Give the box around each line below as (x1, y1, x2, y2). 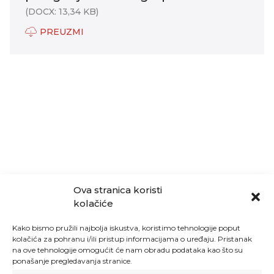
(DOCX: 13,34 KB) (25, 6, 98, 17)
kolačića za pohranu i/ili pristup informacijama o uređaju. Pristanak (12, 234, 252, 243)
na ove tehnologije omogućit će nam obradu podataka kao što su (12, 245, 243, 254)
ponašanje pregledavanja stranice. (12, 256, 132, 265)
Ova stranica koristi (73, 184, 162, 196)
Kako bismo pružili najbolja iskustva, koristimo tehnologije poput (12, 223, 240, 232)
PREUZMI (40, 26, 84, 37)
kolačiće (73, 198, 113, 209)
